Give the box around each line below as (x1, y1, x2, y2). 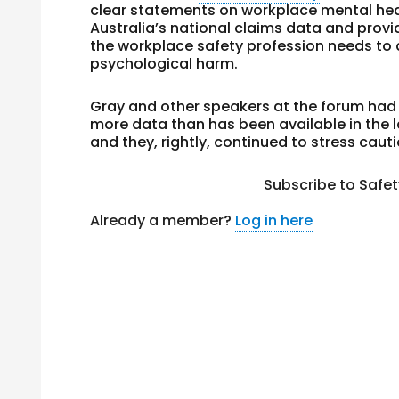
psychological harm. (90, 53, 239, 74)
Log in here (235, 210, 313, 231)
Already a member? (90, 210, 236, 231)
